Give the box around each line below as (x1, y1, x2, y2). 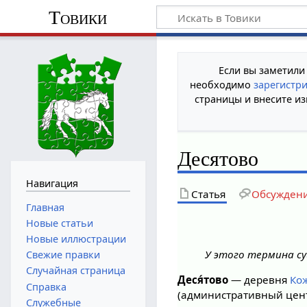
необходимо (190, 77, 254, 91)
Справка (25, 280, 66, 293)
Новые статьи (25, 216, 93, 230)
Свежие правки (25, 248, 100, 262)
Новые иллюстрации (25, 232, 126, 245)
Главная (25, 200, 64, 214)
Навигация (25, 176, 78, 190)
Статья (191, 186, 226, 201)
